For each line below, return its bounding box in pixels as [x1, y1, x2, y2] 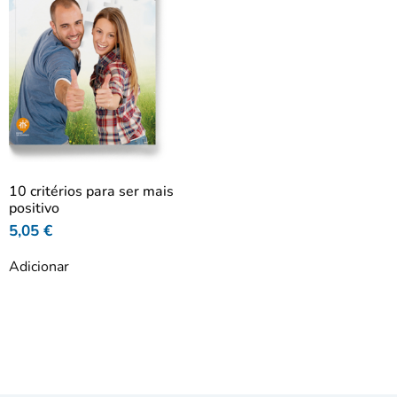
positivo [9, 198, 59, 219]
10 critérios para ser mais [9, 182, 174, 202]
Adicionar [9, 256, 69, 276]
